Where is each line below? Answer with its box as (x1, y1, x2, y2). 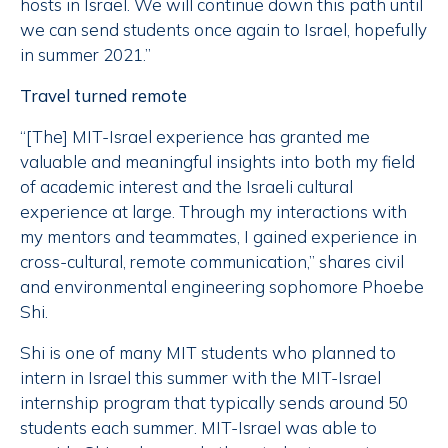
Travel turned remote (20, 85, 187, 107)
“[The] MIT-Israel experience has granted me (20, 126, 370, 148)
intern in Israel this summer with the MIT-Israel (20, 367, 381, 389)
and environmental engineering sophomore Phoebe (20, 276, 424, 298)
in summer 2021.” (20, 44, 151, 66)
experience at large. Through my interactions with (20, 201, 407, 223)
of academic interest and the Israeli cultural (20, 176, 353, 198)
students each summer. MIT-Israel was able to (20, 417, 377, 439)
